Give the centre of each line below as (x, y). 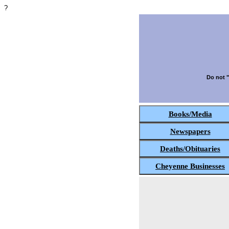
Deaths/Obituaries (190, 148)
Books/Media (190, 114)
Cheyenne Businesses (190, 166)
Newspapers (190, 131)
